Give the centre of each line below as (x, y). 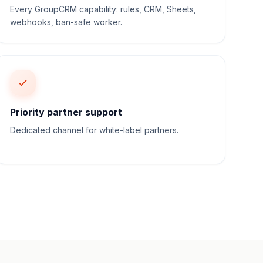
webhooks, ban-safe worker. (66, 22)
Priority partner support (66, 112)
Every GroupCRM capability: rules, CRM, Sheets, (103, 9)
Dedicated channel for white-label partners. (94, 130)
